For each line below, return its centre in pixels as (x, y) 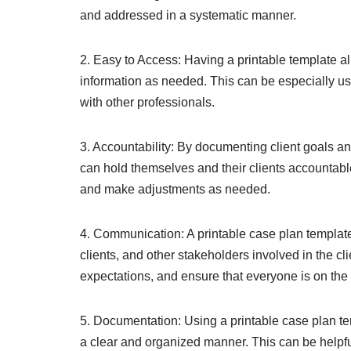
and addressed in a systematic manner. (188, 16)
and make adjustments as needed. (175, 190)
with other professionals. (147, 103)
